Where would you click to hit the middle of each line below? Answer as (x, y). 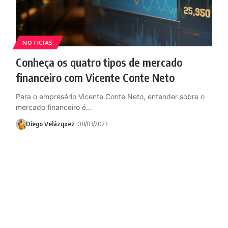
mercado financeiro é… (54, 107)
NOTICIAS (38, 42)
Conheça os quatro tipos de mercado (99, 62)
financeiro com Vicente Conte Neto (95, 77)
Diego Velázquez (51, 124)
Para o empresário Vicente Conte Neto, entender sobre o (110, 96)
